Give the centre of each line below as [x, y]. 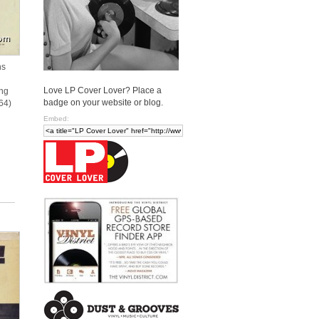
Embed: [56, 118]
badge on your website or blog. [103, 102]
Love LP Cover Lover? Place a [103, 90]
